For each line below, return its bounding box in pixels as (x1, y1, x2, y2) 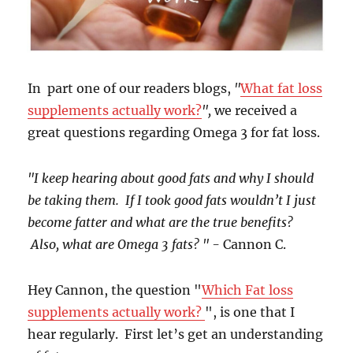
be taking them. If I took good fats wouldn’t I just (28, 191, 317, 208)
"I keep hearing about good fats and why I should (28, 169, 314, 186)
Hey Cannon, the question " (28, 281, 203, 298)
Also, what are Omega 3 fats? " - (28, 236, 224, 252)
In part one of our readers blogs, (28, 80, 235, 96)
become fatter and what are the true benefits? (28, 214, 294, 230)
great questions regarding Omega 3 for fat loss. (28, 124, 321, 140)
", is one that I (205, 303, 295, 320)
